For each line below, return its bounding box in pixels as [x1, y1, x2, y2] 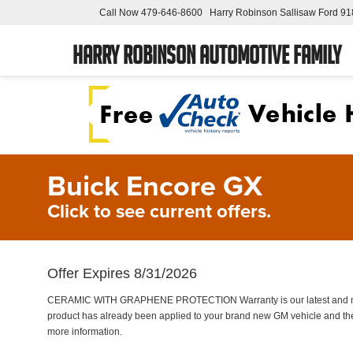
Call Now [99, 6, 139, 18]
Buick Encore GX [47, 165, 262, 206]
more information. [47, 326, 122, 337]
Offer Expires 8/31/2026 [47, 266, 197, 281]
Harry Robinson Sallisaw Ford [210, 6, 338, 18]
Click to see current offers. [47, 197, 271, 225]
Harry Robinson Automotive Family [72, 43, 341, 74]
